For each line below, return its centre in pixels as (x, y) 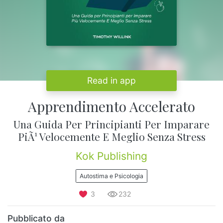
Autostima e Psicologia (111, 176)
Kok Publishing (111, 156)
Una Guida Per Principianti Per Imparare (111, 124)
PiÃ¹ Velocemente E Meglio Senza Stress (111, 137)
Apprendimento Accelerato (111, 107)
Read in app (111, 81)
